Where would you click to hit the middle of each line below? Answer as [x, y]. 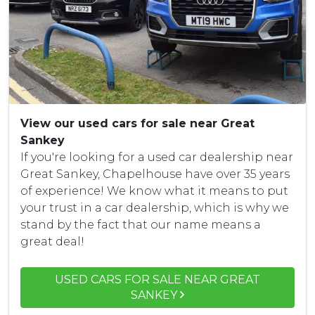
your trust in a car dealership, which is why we [155, 207]
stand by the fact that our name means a [141, 224]
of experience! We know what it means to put [154, 191]
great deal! [52, 241]
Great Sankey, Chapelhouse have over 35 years [155, 174]
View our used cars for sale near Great [137, 123]
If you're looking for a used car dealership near [157, 157]
